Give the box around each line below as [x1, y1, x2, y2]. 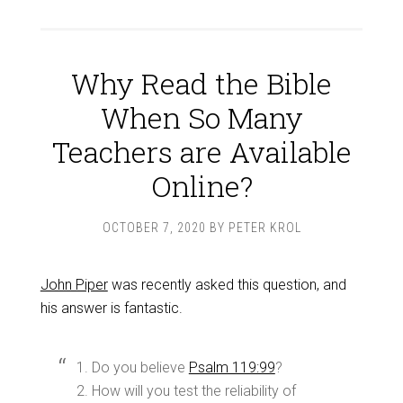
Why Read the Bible [71, 64, 332, 103]
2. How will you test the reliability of [76, 382, 296, 399]
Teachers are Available [51, 132, 352, 171]
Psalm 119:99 [188, 359, 275, 376]
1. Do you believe [76, 359, 189, 376]
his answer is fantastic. [40, 300, 183, 317]
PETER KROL [228, 220, 301, 235]
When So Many [100, 98, 303, 137]
